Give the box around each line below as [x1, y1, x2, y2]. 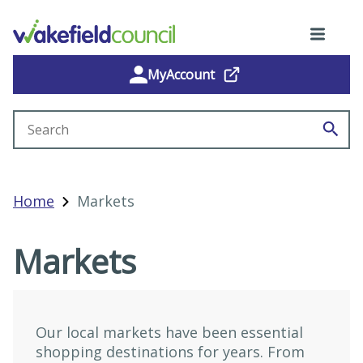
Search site [12, 109, 90, 129]
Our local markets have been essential [36, 322, 303, 342]
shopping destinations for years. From [36, 342, 305, 361]
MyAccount [147, 66, 216, 83]
